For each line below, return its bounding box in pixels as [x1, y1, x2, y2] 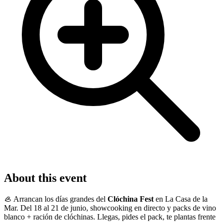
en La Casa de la [154, 195, 208, 203]
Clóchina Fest [108, 195, 154, 203]
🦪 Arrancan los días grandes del [4, 195, 108, 203]
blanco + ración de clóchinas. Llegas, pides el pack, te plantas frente [4, 213, 216, 221]
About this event [4, 171, 87, 185]
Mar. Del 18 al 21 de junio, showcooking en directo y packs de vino [4, 204, 216, 212]
